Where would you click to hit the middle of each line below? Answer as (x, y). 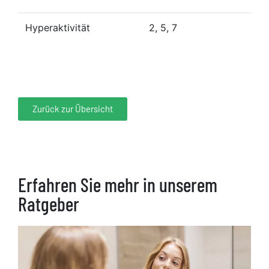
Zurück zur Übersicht (73, 108)
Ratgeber (49, 203)
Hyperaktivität (58, 27)
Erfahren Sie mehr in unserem (118, 184)
